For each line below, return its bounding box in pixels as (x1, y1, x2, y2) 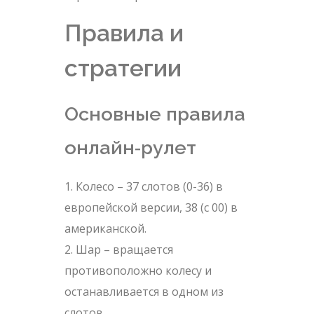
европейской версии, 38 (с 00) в (64, 200, 238, 216)
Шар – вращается (75, 242, 173, 258)
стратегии (64, 54, 182, 83)
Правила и (64, 19, 184, 48)
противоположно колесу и (64, 263, 212, 279)
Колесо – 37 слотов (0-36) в (75, 179, 223, 195)
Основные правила (64, 102, 245, 125)
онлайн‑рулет (64, 136, 196, 158)
